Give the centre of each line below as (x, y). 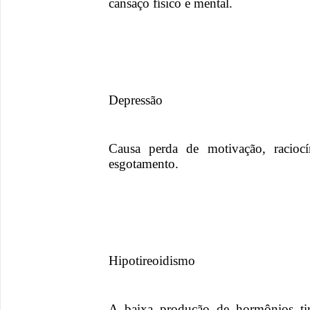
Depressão (136, 100)
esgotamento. (144, 164)
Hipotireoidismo (152, 261)
